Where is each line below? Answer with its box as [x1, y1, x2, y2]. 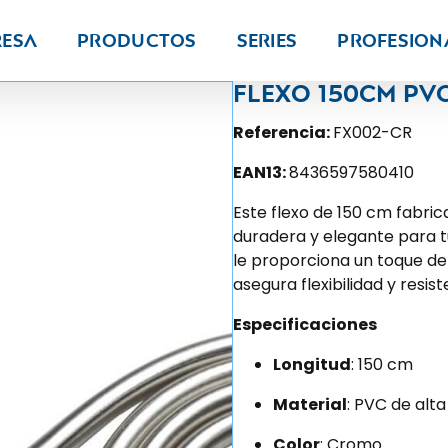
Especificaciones [233, 313, 377, 336]
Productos [77, 28, 197, 52]
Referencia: [233, 121, 333, 144]
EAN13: [233, 161, 289, 184]
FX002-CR [333, 121, 412, 144]
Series [236, 28, 298, 52]
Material [273, 393, 347, 416]
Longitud [273, 353, 351, 376]
